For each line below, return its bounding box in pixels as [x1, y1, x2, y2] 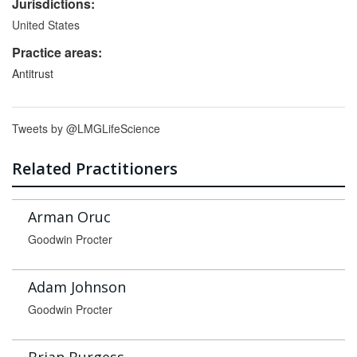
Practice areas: [12, 43, 102, 61]
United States [12, 17, 80, 33]
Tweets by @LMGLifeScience [12, 120, 160, 136]
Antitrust [12, 65, 53, 81]
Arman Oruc [28, 207, 111, 226]
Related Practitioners [12, 158, 178, 179]
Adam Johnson [28, 277, 126, 296]
